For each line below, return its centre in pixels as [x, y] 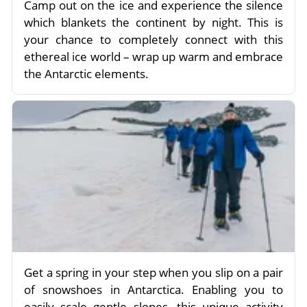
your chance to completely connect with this [153, 39]
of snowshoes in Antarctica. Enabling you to [153, 290]
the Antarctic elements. [86, 73]
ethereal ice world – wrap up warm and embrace [153, 56]
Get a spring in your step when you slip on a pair [153, 273]
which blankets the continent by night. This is [153, 22]
